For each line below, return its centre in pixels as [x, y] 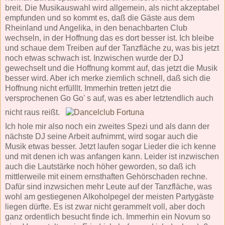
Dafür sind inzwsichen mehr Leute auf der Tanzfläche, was [108, 186]
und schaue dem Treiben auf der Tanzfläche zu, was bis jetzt [112, 48]
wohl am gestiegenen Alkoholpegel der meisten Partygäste [109, 196]
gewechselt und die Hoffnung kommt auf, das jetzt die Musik [111, 68]
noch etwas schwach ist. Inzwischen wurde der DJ [94, 58]
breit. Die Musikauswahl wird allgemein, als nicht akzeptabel [112, 8]
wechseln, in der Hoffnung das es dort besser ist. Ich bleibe [109, 38]
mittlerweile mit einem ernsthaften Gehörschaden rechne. [106, 176]
